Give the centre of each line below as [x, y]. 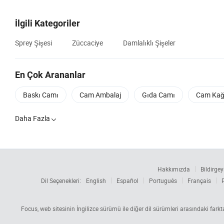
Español [127, 181]
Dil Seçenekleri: [61, 181]
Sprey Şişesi [33, 43]
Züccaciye [87, 43]
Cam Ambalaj [100, 95]
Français [199, 181]
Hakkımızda [174, 169]
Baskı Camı [41, 95]
